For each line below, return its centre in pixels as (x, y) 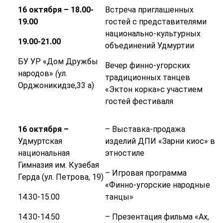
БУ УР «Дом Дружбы (58, 62)
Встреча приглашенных (149, 10)
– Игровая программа (146, 173)
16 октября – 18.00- (56, 10)
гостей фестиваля (139, 102)
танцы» (119, 197)
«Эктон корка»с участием (154, 90)
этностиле (124, 153)
